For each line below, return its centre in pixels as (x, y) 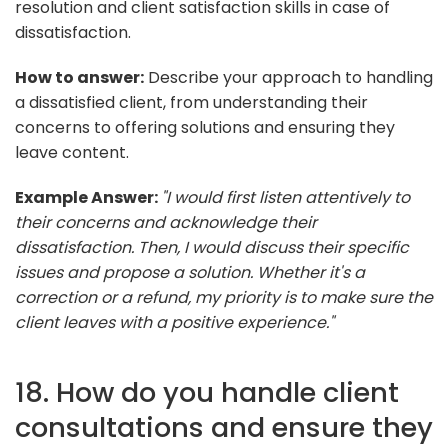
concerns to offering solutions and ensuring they (205, 127)
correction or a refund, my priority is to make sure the (224, 297)
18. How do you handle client (207, 392)
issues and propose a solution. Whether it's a (190, 272)
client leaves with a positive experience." (174, 322)
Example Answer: (88, 197)
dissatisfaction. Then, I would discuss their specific (212, 247)
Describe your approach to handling (288, 77)
